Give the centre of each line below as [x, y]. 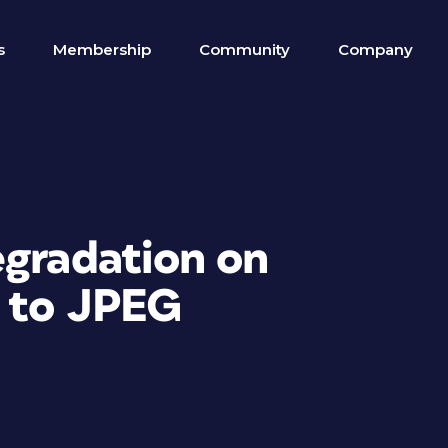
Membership [102, 49]
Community [244, 49]
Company [375, 49]
